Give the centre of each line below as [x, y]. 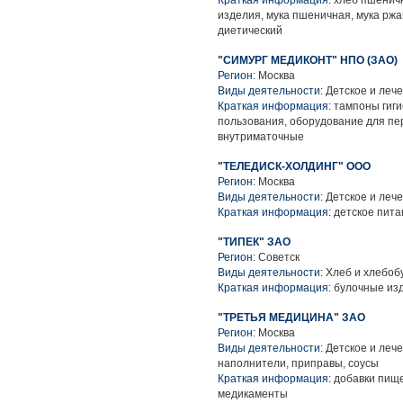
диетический [250, 31]
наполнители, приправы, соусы [298, 363]
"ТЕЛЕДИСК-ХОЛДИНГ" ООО [294, 166]
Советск [279, 257]
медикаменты [253, 394]
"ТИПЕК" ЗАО [254, 242]
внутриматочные [261, 137]
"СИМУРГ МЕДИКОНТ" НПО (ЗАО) [308, 60]
